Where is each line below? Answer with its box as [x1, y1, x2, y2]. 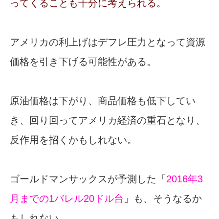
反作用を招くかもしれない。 [10, 134, 137, 146]
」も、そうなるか [124, 193, 202, 204]
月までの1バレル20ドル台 [10, 193, 124, 204]
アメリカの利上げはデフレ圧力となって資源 [10, 37, 205, 48]
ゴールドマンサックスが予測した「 [10, 174, 166, 185]
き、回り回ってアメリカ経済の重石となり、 [10, 115, 205, 126]
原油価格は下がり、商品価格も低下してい [10, 95, 196, 107]
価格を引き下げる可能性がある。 [10, 56, 156, 67]
